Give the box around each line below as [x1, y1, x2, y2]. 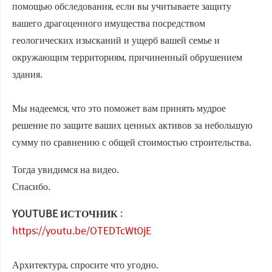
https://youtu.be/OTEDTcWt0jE [12, 223, 151, 239]
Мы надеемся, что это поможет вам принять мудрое [12, 100, 226, 116]
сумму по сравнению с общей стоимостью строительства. [12, 134, 251, 150]
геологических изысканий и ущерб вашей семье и [12, 32, 220, 48]
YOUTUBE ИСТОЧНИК [12, 206, 118, 222]
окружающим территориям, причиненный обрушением [12, 49, 242, 65]
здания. [12, 66, 42, 82]
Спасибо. [12, 178, 50, 194]
